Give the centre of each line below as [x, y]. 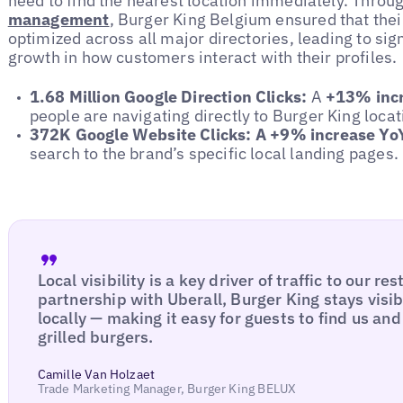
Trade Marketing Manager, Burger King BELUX [167, 389]
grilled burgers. [95, 336]
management [58, 19]
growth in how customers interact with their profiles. [202, 57]
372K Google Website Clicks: [140, 135]
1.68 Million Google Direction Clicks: [170, 97]
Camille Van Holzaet [96, 375]
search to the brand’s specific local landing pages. [214, 154]
